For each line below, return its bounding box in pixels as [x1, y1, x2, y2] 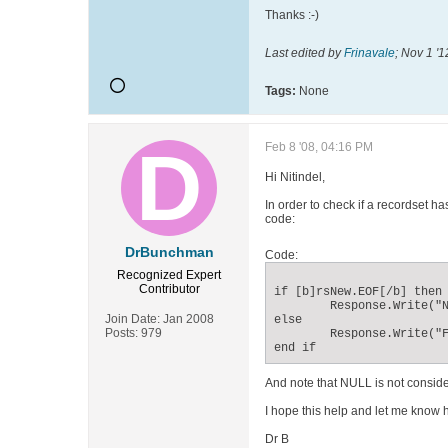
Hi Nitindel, [265, 170, 325, 184]
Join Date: [105, 312, 160, 326]
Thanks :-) [265, 8, 319, 22]
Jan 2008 [163, 312, 214, 326]
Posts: [105, 326, 138, 340]
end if [274, 341, 316, 355]
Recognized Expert [117, 268, 221, 282]
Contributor [138, 282, 200, 296]
